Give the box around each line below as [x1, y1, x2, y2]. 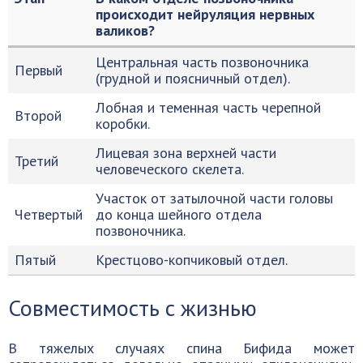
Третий [15, 152, 58, 170]
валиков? [96, 21, 155, 40]
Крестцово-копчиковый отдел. [96, 250, 288, 269]
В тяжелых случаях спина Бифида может [8, 339, 355, 357]
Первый [15, 61, 62, 79]
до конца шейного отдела [96, 205, 262, 224]
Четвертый [15, 205, 83, 224]
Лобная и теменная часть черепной [96, 98, 321, 117]
